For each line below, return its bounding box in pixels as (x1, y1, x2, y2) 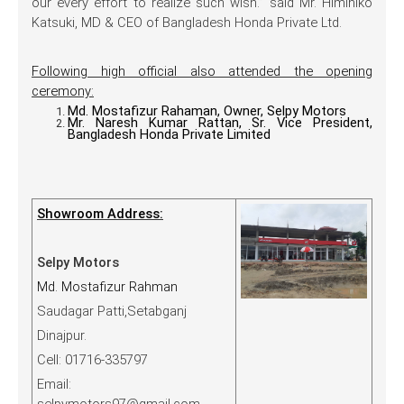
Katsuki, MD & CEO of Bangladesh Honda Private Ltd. (32, 14, 342, 32)
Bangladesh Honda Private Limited (68, 126, 271, 143)
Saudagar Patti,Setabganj (37, 303, 187, 320)
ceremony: (32, 83, 94, 100)
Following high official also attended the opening (32, 63, 372, 80)
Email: (37, 376, 71, 393)
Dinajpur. (37, 327, 87, 344)
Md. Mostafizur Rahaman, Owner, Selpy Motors (68, 103, 346, 120)
